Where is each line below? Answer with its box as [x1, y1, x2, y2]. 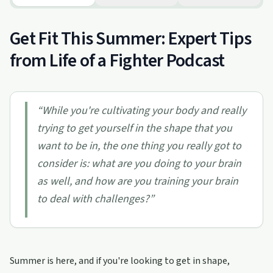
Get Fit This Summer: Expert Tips [10, 26, 251, 52]
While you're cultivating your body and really [42, 103, 246, 118]
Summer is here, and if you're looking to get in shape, [10, 254, 230, 268]
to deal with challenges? [37, 191, 149, 207]
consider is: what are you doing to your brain [37, 156, 241, 171]
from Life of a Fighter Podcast [10, 48, 225, 74]
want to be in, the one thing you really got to [37, 138, 241, 154]
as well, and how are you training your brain [37, 174, 238, 189]
